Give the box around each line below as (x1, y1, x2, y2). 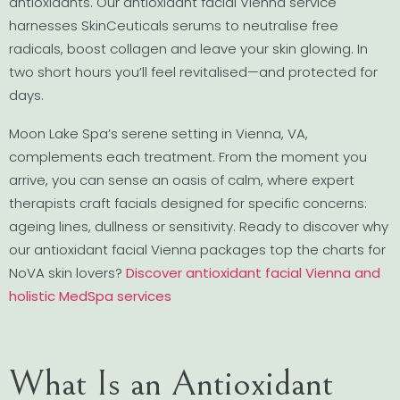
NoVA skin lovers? (9, 262, 126, 282)
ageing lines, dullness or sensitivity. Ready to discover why (9, 216, 388, 236)
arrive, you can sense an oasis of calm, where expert (9, 170, 354, 189)
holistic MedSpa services (9, 286, 171, 305)
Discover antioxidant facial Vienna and (126, 262, 380, 282)
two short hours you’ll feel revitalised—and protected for (9, 62, 378, 81)
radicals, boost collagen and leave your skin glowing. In (9, 38, 368, 58)
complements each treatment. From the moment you (9, 146, 367, 166)
